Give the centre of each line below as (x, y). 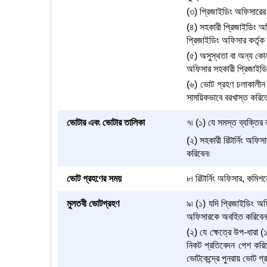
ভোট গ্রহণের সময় (94, 178)
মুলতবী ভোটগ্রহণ (93, 204)
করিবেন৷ (198, 153)
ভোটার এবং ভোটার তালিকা (106, 122)
